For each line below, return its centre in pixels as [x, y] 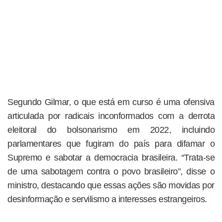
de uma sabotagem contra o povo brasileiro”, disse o [111, 171]
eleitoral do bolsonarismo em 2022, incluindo [111, 130]
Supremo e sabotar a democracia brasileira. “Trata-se [111, 157]
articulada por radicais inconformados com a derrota [111, 116]
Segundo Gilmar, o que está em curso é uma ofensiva [111, 102]
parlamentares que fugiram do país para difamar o [111, 143]
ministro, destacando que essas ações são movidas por [111, 185]
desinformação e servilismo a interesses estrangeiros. [107, 199]
